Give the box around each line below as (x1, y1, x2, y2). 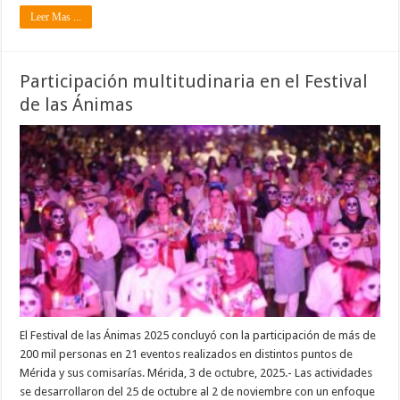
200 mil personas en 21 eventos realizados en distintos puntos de (20, 346, 354, 361)
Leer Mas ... (30, 10, 82, 23)
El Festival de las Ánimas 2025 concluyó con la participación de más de (20, 328, 377, 342)
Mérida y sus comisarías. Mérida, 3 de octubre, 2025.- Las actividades (20, 365, 373, 379)
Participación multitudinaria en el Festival (20, 70, 369, 92)
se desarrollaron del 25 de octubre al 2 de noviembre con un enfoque (20, 384, 376, 398)
